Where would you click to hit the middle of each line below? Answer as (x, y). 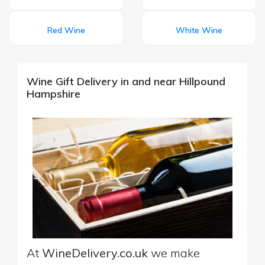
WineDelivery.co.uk (95, 253)
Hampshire (54, 93)
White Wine (199, 30)
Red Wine (66, 30)
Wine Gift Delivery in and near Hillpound (126, 81)
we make (174, 253)
